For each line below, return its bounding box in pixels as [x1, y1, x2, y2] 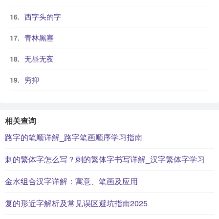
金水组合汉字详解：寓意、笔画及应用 [5, 175, 138, 187]
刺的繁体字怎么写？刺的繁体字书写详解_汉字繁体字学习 [5, 153, 205, 165]
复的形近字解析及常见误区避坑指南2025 [5, 197, 148, 209]
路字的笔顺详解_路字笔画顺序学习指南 [5, 131, 142, 143]
